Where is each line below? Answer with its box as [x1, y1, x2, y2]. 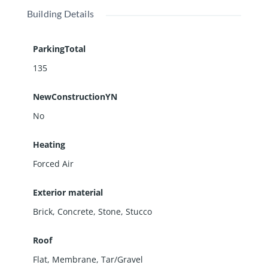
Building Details [26, 7, 94, 19]
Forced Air [32, 157, 74, 169]
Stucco [125, 205, 152, 217]
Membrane [51, 253, 96, 265]
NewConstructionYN [32, 90, 117, 102]
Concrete [57, 205, 93, 217]
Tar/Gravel [100, 253, 143, 265]
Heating [32, 138, 65, 150]
